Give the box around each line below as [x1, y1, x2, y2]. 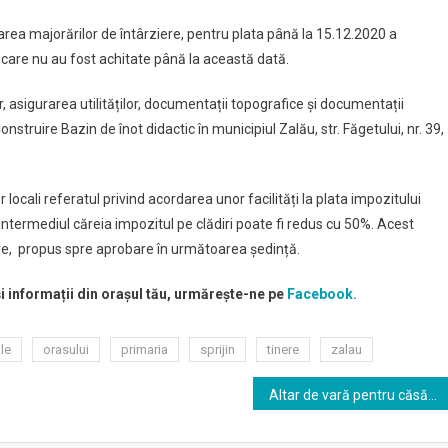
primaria [121, 342, 168, 357]
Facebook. [284, 286, 357, 302]
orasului [43, 342, 89, 357]
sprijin [200, 342, 235, 357]
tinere [267, 342, 299, 357]
